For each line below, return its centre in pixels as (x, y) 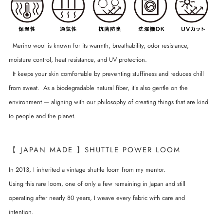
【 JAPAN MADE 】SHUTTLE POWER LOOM (95, 150)
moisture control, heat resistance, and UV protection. (78, 59)
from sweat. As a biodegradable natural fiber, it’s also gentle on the (98, 88)
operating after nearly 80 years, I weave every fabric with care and (97, 198)
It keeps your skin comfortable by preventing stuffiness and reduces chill (106, 73)
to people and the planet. (42, 116)
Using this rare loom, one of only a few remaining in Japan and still (97, 184)
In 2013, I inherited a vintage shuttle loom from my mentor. (87, 170)
